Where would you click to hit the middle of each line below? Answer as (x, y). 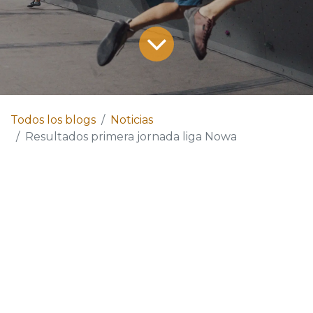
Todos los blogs (53, 119)
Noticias (132, 119)
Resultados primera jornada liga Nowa (131, 136)
